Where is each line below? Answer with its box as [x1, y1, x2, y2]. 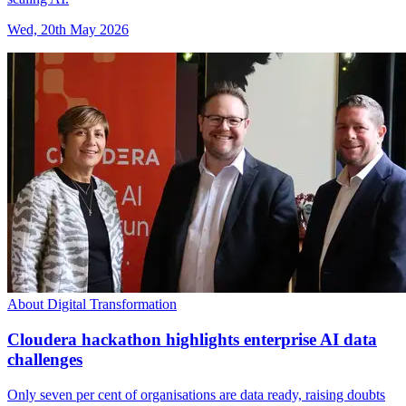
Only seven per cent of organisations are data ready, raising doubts [7, 386, 385, 402]
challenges [7, 349, 82, 369]
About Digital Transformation [7, 296, 177, 313]
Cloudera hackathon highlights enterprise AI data [7, 329, 377, 349]
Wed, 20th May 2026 [7, 22, 129, 38]
